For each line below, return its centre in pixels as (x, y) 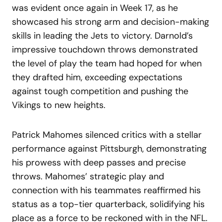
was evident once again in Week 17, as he (95, 8)
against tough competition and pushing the (100, 91)
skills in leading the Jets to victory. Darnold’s (102, 35)
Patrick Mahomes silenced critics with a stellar (107, 135)
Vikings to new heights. (59, 105)
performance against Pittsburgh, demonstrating (109, 148)
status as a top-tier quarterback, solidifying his (108, 204)
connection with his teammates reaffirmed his (106, 190)
